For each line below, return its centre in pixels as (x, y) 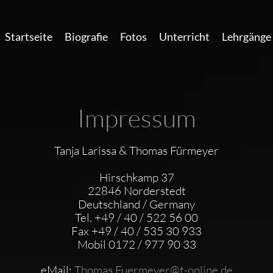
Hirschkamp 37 (136, 177)
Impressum (136, 118)
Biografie (86, 37)
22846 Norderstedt (136, 191)
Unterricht (184, 37)
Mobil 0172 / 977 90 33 (136, 244)
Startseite (29, 37)
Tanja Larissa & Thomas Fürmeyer (136, 151)
